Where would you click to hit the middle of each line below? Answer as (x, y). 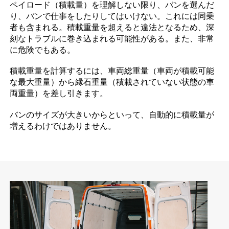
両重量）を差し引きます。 (59, 94)
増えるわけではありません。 (63, 126)
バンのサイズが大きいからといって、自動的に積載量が (112, 114)
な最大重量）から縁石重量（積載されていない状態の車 (112, 82)
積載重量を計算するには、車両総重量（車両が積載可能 (112, 71)
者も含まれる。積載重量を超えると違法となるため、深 (112, 28)
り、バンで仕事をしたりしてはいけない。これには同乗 (112, 16)
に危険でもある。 (43, 50)
